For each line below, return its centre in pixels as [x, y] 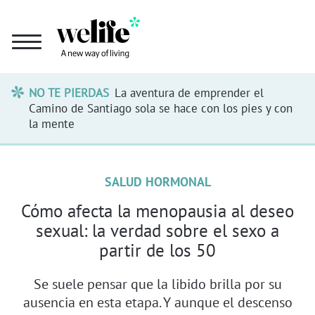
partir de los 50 [157, 250]
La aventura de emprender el [189, 92]
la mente [52, 123]
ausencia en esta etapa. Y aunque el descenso [157, 302]
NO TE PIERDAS [69, 92]
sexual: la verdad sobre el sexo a [157, 230]
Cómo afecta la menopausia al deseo [157, 211]
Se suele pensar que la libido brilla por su [157, 283]
